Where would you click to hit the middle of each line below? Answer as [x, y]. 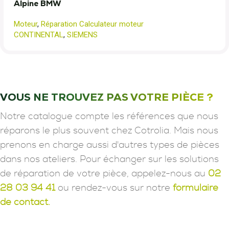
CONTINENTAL [39, 35]
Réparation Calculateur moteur [92, 24]
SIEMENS [82, 35]
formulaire [196, 188]
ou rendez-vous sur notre [114, 188]
